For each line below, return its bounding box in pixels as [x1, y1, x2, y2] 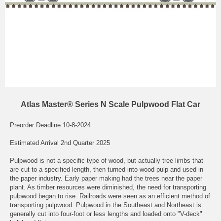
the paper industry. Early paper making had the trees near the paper [10, 174, 202, 182]
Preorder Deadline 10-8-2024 [10, 121, 91, 129]
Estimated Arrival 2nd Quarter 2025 [10, 139, 110, 147]
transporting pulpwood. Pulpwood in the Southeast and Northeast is [10, 201, 201, 209]
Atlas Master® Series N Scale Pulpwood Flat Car [21, 100, 200, 109]
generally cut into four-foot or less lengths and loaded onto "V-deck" [10, 210, 202, 218]
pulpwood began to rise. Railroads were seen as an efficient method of [10, 192, 210, 200]
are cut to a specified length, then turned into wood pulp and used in [10, 165, 203, 173]
